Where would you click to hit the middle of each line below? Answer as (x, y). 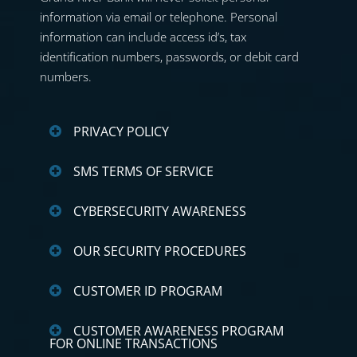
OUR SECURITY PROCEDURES (160, 251)
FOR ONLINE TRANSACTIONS (133, 344)
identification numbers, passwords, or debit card (169, 57)
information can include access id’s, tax (143, 37)
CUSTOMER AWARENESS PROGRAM (178, 331)
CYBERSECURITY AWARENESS (160, 212)
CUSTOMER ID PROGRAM (148, 291)
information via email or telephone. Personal (159, 17)
